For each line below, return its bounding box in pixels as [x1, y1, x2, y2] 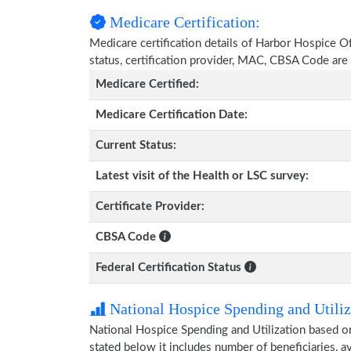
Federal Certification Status [96, 262, 241, 273]
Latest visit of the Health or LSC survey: [96, 170, 309, 182]
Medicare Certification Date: [96, 109, 248, 121]
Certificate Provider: [96, 201, 204, 212]
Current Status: [96, 139, 176, 151]
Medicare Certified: [96, 78, 199, 90]
